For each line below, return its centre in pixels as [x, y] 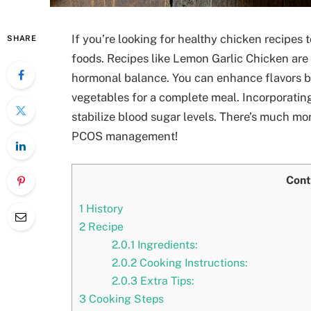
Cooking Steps [125, 299]
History [103, 209]
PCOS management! [125, 136]
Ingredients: [167, 245]
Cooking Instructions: [193, 263]
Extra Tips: [166, 281]
